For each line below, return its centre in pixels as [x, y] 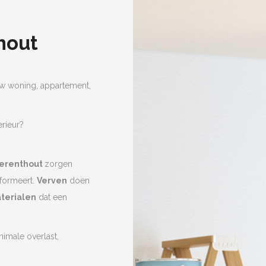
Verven [52, 180]
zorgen [58, 164]
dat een [52, 197]
